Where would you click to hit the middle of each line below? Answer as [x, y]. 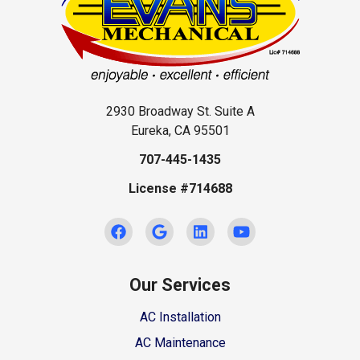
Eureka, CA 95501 [180, 130]
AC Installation [180, 317]
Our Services [180, 285]
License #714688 [180, 188]
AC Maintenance [180, 342]
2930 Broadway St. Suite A [180, 111]
